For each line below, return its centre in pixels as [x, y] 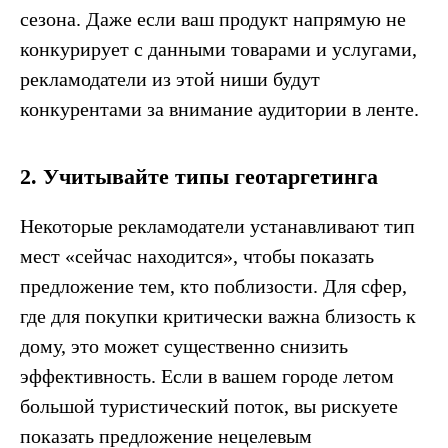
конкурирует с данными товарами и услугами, [218, 49]
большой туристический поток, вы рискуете [209, 406]
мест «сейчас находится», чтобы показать [197, 256]
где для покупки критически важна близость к [218, 316]
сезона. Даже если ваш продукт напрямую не [213, 19]
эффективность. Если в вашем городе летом [207, 376]
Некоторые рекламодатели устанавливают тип [217, 226]
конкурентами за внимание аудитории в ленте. [219, 109]
